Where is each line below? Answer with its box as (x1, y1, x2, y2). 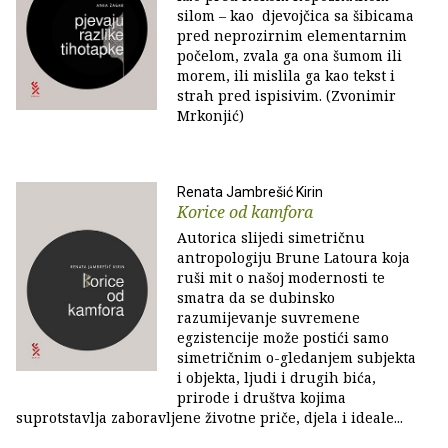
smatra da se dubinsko (177, 288, 335, 307)
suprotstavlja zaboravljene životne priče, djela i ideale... (16, 408, 403, 427)
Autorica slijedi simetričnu (177, 228, 365, 247)
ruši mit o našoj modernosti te (177, 268, 385, 287)
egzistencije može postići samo (177, 328, 389, 347)
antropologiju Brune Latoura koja (177, 248, 410, 267)
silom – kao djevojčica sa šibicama (177, 6, 414, 25)
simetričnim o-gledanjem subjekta (177, 348, 416, 367)
